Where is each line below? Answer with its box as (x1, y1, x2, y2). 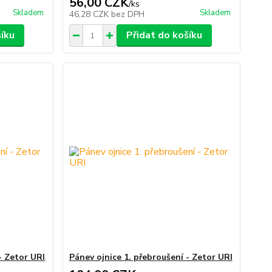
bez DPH (110, 8, 144, 21)
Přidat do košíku (126, 29, 202, 42)
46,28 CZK (69, 8, 111, 21)
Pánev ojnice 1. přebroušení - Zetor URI (69, 251, 233, 263)
